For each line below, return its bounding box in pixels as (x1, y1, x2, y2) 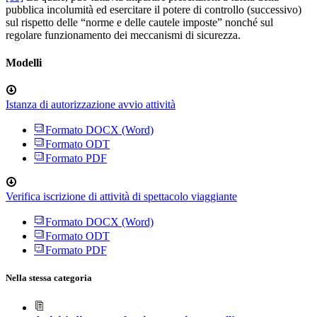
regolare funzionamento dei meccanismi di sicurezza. (6, 28, 241, 41)
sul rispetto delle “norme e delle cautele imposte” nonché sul (6, 16, 273, 28)
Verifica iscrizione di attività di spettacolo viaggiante (6, 190, 237, 203)
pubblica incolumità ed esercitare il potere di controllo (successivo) (6, 3, 301, 16)
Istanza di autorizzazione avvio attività (6, 98, 175, 111)
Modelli (6, 57, 42, 69)
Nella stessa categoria (6, 272, 92, 284)
